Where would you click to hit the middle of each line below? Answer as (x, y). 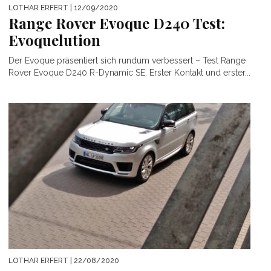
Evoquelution (54, 40)
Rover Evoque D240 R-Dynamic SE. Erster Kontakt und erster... (129, 73)
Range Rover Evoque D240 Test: (117, 23)
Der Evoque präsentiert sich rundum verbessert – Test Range (127, 61)
